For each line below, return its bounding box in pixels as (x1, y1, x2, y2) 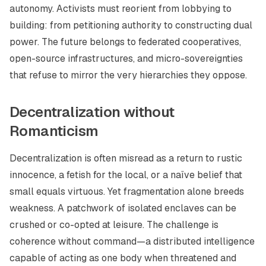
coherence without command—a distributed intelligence (9, 235, 255, 248)
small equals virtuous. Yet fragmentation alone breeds (9, 185, 244, 198)
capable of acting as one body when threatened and (9, 252, 236, 264)
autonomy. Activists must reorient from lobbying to (9, 2, 232, 15)
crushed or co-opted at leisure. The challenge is (9, 218, 218, 231)
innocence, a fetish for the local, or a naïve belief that (9, 169, 242, 181)
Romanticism (9, 122, 99, 140)
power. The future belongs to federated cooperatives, (9, 36, 241, 48)
